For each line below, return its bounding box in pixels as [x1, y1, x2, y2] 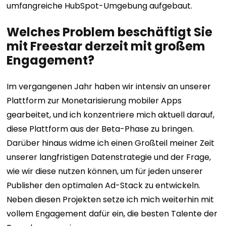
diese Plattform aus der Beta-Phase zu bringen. [7, 123, 194, 135]
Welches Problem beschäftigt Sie [7, 24, 213, 40]
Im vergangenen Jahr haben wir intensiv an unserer [7, 81, 211, 92]
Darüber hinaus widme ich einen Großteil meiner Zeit [7, 137, 215, 149]
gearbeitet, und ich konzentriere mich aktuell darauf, [7, 109, 215, 121]
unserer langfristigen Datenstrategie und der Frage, [7, 151, 211, 163]
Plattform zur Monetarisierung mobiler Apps [7, 95, 182, 106]
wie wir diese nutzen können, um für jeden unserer [7, 165, 203, 177]
